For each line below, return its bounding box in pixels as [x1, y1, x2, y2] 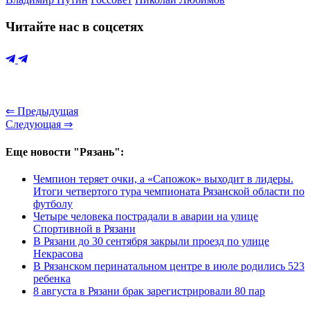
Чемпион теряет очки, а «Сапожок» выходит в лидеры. [33, 172, 293, 185]
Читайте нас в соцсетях [6, 19, 144, 34]
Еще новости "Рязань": [6, 145, 124, 158]
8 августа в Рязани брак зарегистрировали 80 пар [33, 284, 265, 297]
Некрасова [33, 247, 83, 259]
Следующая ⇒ [6, 118, 73, 131]
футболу [33, 197, 73, 210]
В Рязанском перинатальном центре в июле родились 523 [33, 259, 304, 272]
